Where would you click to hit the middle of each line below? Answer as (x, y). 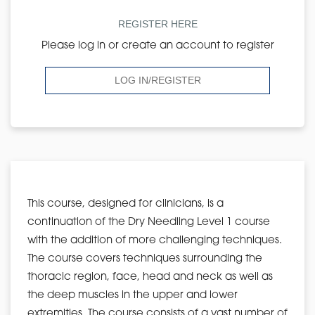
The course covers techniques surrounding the (145, 259)
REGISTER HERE (157, 24)
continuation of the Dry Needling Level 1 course (149, 222)
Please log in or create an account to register (157, 46)
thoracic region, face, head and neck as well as (150, 277)
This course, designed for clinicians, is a (126, 204)
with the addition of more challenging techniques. (155, 240)
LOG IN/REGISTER (157, 80)
